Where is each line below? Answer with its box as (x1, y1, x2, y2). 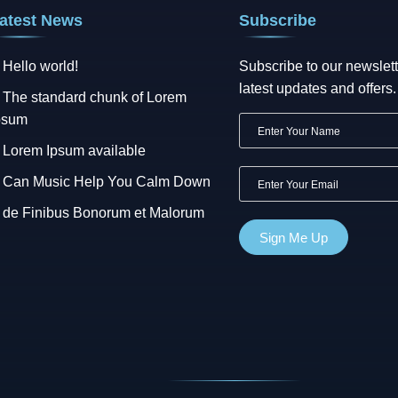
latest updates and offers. (239, 81, 396, 96)
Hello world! (3, 59, 78, 74)
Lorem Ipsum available (3, 143, 146, 158)
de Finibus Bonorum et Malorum (3, 205, 204, 220)
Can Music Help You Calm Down (3, 174, 211, 189)
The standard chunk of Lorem (3, 90, 187, 105)
